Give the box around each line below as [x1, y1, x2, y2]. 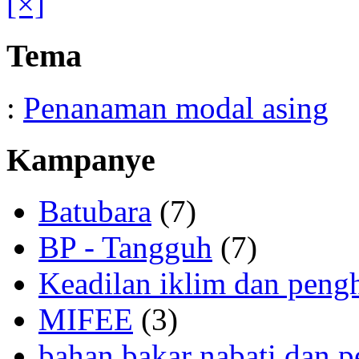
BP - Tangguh [38, 230, 212, 265]
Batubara [38, 194, 151, 229]
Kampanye [6, 141, 155, 178]
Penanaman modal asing [23, 90, 329, 125]
